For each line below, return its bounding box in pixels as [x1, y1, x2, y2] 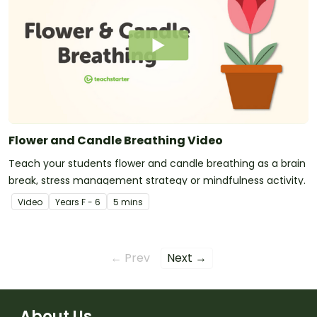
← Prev [110, 249, 150, 266]
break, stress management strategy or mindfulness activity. [8, 173, 306, 188]
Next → [167, 249, 207, 266]
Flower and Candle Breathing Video [8, 132, 223, 149]
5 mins [113, 195, 143, 208]
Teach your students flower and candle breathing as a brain [8, 156, 306, 171]
